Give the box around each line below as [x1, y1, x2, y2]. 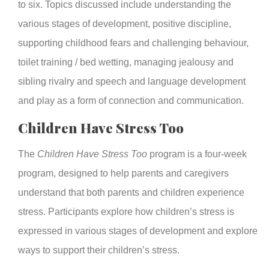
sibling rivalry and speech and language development [18, 76, 246, 86]
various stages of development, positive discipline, [18, 18, 231, 29]
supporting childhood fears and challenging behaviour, [18, 37, 249, 48]
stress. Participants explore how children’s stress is [18, 206, 234, 217]
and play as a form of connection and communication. [18, 95, 244, 106]
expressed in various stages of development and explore [18, 225, 258, 236]
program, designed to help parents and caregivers [18, 168, 229, 178]
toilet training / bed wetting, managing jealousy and [18, 56, 234, 67]
